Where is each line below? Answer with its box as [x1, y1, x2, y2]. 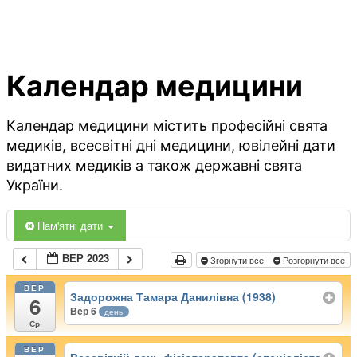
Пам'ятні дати [37, 218, 106, 233]
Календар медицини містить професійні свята [6, 117, 328, 135]
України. [6, 177, 63, 194]
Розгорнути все [280, 253, 347, 267]
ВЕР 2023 [62, 250, 110, 266]
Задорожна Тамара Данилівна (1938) [70, 288, 277, 304]
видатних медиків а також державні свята [6, 157, 302, 175]
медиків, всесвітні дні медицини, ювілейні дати [6, 137, 335, 155]
